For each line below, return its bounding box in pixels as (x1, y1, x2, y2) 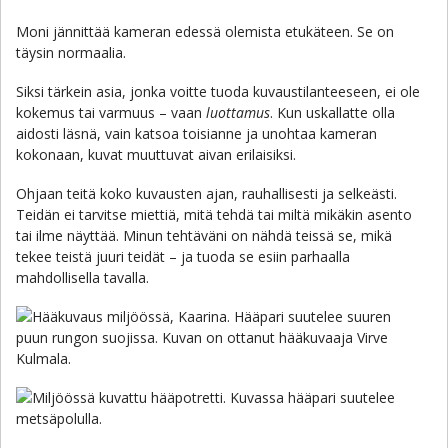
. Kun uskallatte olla (270, 103, 395, 122)
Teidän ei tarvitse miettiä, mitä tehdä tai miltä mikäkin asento (16, 205, 412, 224)
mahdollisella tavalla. (16, 268, 149, 287)
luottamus (206, 103, 270, 122)
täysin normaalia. (16, 43, 126, 62)
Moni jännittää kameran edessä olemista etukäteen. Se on (16, 22, 394, 41)
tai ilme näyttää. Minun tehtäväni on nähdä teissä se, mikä (16, 226, 392, 245)
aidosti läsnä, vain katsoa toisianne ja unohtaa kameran (16, 124, 377, 143)
